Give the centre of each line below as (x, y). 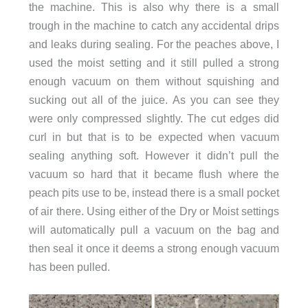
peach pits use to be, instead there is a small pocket (154, 192)
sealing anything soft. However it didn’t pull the (154, 155)
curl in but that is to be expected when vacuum (154, 137)
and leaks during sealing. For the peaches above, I (154, 44)
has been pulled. (70, 267)
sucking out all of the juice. (101, 99)
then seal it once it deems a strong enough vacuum (154, 248)
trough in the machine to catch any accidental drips (154, 25)
